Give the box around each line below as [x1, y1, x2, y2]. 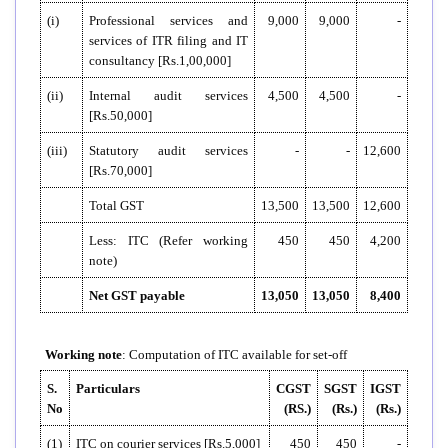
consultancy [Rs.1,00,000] [89, 52, 231, 68]
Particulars [76, 380, 140, 396]
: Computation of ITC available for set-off [122, 346, 347, 362]
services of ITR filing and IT [89, 32, 248, 48]
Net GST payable [89, 287, 185, 303]
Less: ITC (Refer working [89, 232, 248, 248]
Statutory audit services [89, 142, 248, 158]
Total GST [89, 197, 144, 213]
